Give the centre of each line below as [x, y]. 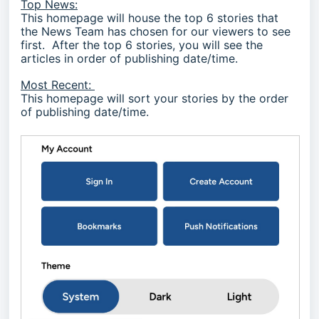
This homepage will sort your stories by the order [155, 98]
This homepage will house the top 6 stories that [150, 18]
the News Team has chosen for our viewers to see [156, 31]
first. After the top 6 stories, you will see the [142, 45]
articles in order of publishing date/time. [131, 58]
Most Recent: [58, 85]
